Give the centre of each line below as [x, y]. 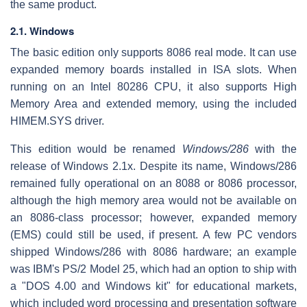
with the [273, 149]
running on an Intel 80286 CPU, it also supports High [153, 86]
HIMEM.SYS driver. [57, 121]
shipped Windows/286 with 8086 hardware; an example [153, 251]
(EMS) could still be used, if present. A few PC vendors [153, 234]
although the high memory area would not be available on [153, 200]
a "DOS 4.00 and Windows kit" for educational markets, [153, 286]
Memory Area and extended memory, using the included [153, 103]
